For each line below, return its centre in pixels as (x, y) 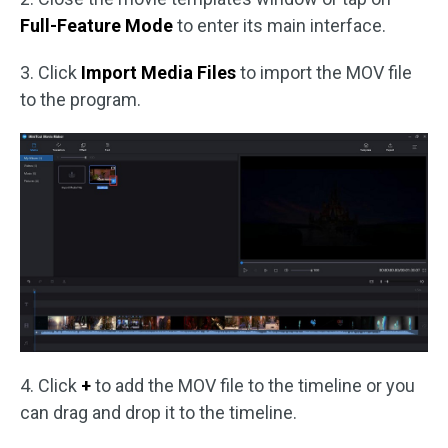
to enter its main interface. (279, 25)
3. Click (50, 72)
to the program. (80, 99)
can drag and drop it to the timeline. (158, 413)
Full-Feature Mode (96, 25)
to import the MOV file (324, 72)
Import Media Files (158, 72)
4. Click (48, 386)
